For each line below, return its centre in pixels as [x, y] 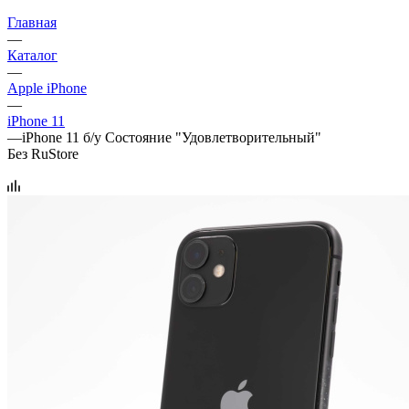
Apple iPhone [47, 88]
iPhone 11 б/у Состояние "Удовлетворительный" [172, 137]
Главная [32, 22]
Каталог [32, 55]
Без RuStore [43, 153]
